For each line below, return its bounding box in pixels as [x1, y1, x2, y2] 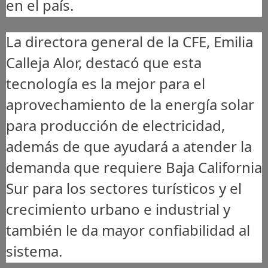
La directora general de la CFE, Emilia [6, 31, 253, 51]
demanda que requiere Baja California [6, 157, 262, 177]
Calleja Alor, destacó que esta [6, 52, 202, 72]
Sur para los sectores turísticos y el [6, 178, 242, 198]
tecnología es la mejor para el [6, 73, 205, 93]
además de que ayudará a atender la [6, 136, 252, 156]
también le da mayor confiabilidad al [6, 220, 250, 240]
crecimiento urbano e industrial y [6, 199, 230, 219]
